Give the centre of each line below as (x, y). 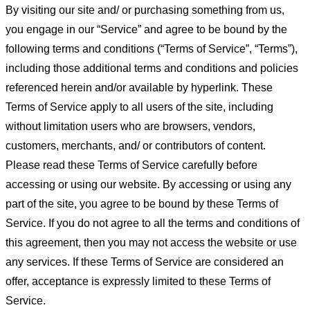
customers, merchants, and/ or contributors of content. (136, 146)
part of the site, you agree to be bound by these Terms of (142, 204)
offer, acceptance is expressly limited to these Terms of (138, 281)
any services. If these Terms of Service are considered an (145, 262)
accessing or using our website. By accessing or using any (148, 184)
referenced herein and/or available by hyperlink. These (139, 88)
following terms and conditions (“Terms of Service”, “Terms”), (152, 49)
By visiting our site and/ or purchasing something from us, (145, 10)
